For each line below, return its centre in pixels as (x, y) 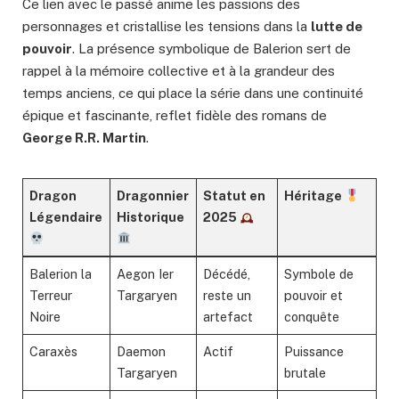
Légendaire (66, 217)
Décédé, (227, 274)
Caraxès (54, 352)
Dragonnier (153, 196)
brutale (305, 373)
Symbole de (319, 274)
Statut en (235, 196)
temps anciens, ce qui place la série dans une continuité (193, 94)
